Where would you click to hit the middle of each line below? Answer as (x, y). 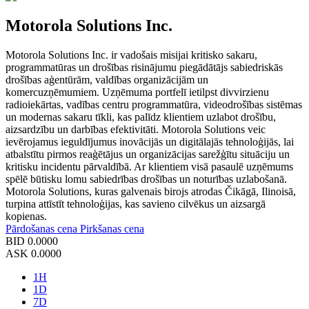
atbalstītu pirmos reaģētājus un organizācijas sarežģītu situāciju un (148, 154)
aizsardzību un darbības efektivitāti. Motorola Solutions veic (136, 129)
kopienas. (26, 216)
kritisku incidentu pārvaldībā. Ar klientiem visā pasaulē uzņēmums (149, 166)
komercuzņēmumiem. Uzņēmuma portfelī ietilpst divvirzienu (137, 92)
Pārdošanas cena (43, 228)
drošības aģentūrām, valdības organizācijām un (107, 79)
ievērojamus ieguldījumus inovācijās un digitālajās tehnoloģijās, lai (150, 141)
